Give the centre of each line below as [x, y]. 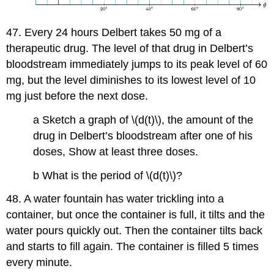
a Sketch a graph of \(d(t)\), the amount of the [143, 120]
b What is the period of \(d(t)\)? [108, 175]
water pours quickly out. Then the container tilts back [135, 231]
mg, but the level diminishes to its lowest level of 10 [131, 80]
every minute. [39, 263]
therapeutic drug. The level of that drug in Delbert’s [130, 49]
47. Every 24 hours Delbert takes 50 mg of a [114, 33]
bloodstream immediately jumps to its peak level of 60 [137, 65]
